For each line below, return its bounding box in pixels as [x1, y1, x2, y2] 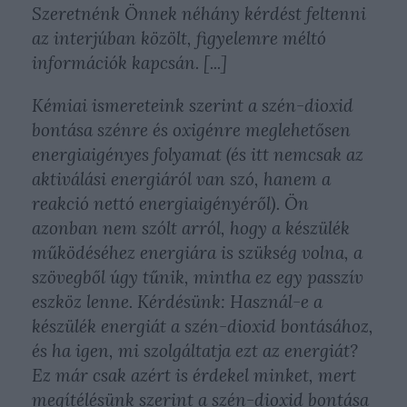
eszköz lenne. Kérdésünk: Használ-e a [32, 291, 323, 313]
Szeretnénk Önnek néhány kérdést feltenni [32, 3, 366, 25]
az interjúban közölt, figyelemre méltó [32, 27, 326, 49]
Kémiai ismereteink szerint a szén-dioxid [32, 94, 353, 116]
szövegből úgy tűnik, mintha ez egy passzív [32, 266, 363, 288]
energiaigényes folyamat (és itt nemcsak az [32, 144, 363, 165]
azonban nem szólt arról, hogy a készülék [32, 217, 350, 239]
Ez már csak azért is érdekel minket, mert [32, 364, 356, 386]
